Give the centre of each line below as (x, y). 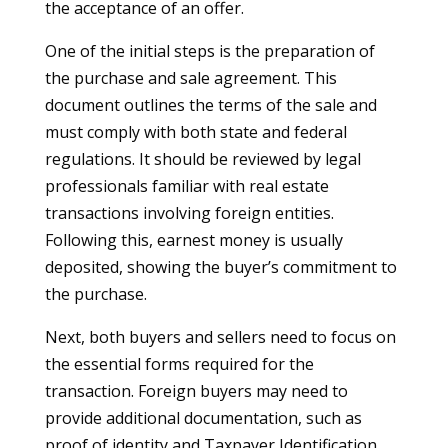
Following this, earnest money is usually (193, 240)
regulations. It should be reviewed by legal (202, 159)
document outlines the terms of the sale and (210, 105)
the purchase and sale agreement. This (190, 78)
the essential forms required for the (179, 364)
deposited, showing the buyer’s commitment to (220, 267)
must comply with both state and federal (195, 132)
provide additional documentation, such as (203, 418)
